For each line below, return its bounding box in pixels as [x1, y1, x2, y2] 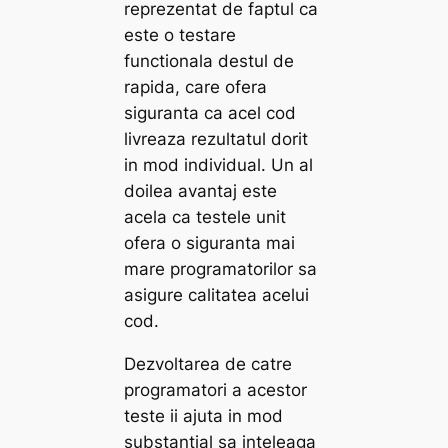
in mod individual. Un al [124, 154, 314, 175]
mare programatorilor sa [124, 258, 318, 279]
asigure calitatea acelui [124, 284, 310, 305]
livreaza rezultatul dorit [124, 128, 309, 149]
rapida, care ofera [124, 76, 268, 97]
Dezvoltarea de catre [124, 353, 293, 374]
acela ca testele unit [124, 206, 287, 227]
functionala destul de [124, 50, 295, 71]
